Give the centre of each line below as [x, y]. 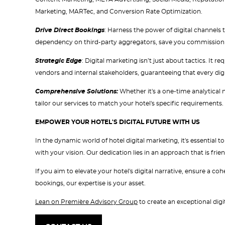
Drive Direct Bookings [70, 30]
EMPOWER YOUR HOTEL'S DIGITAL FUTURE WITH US [118, 122]
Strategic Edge [59, 61]
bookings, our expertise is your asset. [91, 184]
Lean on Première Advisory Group [86, 202]
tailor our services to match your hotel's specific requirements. [129, 104]
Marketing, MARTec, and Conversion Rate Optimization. [119, 12]
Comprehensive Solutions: [77, 92]
